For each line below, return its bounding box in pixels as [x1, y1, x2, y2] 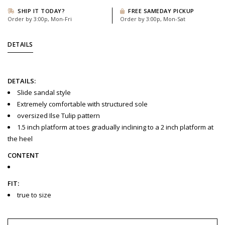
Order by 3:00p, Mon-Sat [120, 15, 185, 23]
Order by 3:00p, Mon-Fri [8, 15, 72, 23]
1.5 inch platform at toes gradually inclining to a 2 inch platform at [17, 123, 213, 132]
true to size [17, 190, 51, 200]
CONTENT [8, 151, 39, 160]
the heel [8, 134, 33, 144]
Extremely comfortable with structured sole [17, 99, 148, 109]
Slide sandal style [17, 88, 71, 97]
